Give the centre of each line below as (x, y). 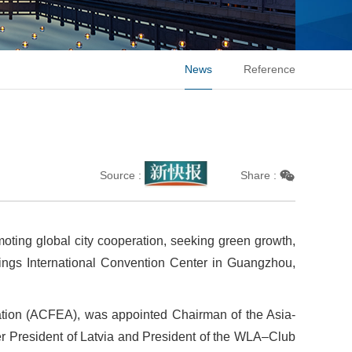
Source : (121, 175)
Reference (269, 69)
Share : (258, 175)
